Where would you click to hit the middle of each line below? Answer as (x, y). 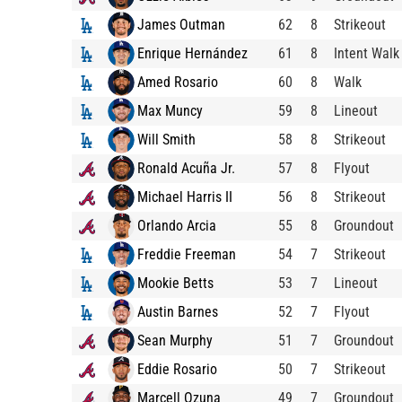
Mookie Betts (175, 283)
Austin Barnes (178, 311)
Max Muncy (170, 110)
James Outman (181, 24)
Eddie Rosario (177, 369)
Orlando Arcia (177, 225)
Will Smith (166, 139)
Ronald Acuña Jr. (186, 168)
